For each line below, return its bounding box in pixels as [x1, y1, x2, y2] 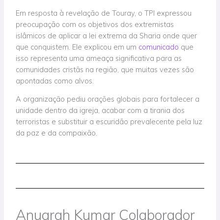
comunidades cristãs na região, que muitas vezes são [16, 64, 194, 74]
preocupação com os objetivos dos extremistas [16, 19, 174, 29]
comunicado [138, 42, 179, 52]
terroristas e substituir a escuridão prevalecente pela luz [16, 117, 203, 127]
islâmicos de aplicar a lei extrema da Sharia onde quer [16, 30, 197, 40]
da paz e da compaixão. [16, 128, 98, 138]
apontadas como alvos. [16, 76, 94, 85]
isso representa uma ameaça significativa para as [16, 53, 182, 63]
